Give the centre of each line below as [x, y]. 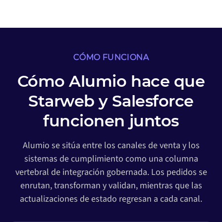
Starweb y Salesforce [111, 101]
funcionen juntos [111, 121]
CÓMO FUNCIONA [111, 57]
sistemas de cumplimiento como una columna [111, 159]
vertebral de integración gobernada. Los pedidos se [111, 172]
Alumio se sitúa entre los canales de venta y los [111, 146]
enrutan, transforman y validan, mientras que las [111, 186]
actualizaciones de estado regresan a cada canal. [111, 199]
